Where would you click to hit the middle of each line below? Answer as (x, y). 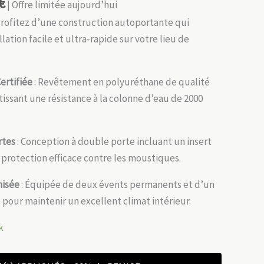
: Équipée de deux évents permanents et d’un (117, 184)
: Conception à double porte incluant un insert (113, 141)
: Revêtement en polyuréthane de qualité (121, 82)
